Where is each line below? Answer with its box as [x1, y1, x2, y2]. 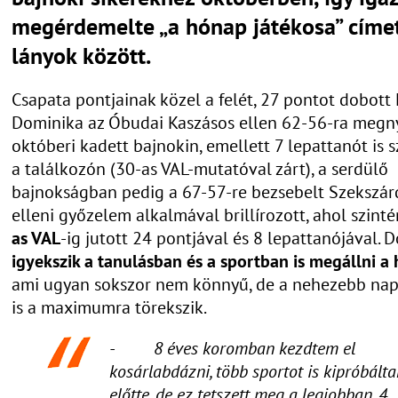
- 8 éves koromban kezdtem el [109, 336, 355, 360]
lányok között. [12, 40, 151, 70]
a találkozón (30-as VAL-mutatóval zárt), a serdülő [12, 156, 388, 180]
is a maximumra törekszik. [12, 295, 207, 319]
